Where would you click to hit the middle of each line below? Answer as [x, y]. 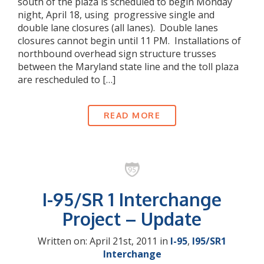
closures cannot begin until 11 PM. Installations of [129, 41]
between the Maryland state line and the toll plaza [128, 67]
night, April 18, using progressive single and [116, 15]
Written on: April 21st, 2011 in [104, 241]
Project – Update [132, 219]
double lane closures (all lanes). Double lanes [118, 28]
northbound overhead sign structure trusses [117, 54]
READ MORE [132, 115]
